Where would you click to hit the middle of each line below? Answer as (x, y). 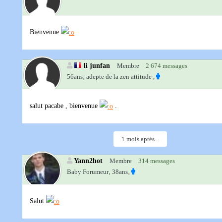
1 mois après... (140, 139)
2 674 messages (166, 66)
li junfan (97, 66)
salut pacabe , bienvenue (65, 106)
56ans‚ (76, 77)
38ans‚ (121, 172)
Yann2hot (88, 161)
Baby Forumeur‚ (89, 172)
